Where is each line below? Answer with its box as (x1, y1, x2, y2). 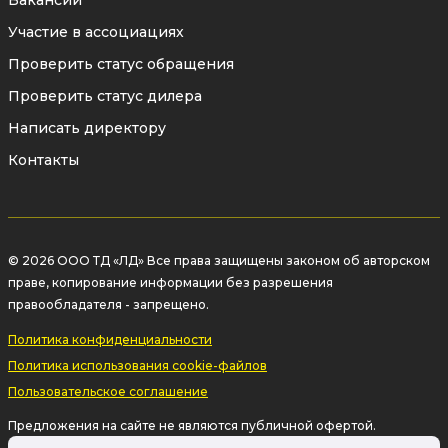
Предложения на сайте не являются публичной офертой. (8, 418, 376, 433)
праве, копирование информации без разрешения (8, 275, 333, 290)
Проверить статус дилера (8, 87, 202, 105)
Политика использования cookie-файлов (8, 358, 267, 373)
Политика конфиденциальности (8, 332, 212, 347)
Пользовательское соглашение (8, 384, 208, 399)
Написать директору (8, 119, 166, 137)
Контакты (8, 151, 79, 169)
